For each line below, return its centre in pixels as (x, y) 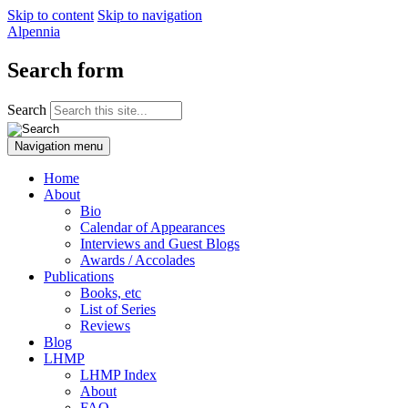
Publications (79, 276)
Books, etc (111, 292)
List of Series (118, 309)
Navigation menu (59, 146)
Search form (66, 70)
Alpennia (34, 31)
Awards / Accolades (138, 260)
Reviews (105, 325)
